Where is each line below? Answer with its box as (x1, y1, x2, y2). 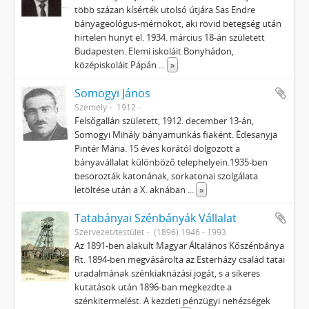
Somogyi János (74, 86, 151, 101)
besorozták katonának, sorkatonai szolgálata (74, 170, 259, 182)
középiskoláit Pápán (74, 59, 159, 71)
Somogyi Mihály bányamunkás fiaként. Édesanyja (74, 128, 278, 141)
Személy (74, 101, 108, 112)
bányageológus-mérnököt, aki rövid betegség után (74, 17, 282, 30)
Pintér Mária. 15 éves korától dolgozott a (74, 142, 241, 154)
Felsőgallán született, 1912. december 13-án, (74, 114, 255, 127)
